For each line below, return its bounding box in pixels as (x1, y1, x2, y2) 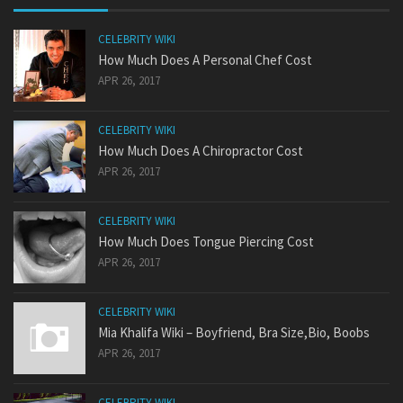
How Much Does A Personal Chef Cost (98, 51, 312, 69)
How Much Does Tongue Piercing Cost (98, 233, 314, 251)
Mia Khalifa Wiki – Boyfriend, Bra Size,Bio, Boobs (98, 324, 370, 342)
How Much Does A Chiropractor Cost (98, 142, 303, 160)
